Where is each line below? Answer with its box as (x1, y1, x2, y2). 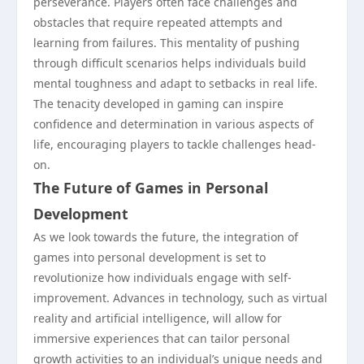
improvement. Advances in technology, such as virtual (33, 290, 327, 305)
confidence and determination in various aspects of (33, 116, 314, 132)
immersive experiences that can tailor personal (33, 331, 290, 346)
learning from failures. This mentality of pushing (33, 35, 300, 50)
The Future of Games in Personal (33, 178, 268, 197)
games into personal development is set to (33, 249, 266, 265)
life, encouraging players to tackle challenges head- (33, 136, 316, 152)
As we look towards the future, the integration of (33, 229, 298, 245)
